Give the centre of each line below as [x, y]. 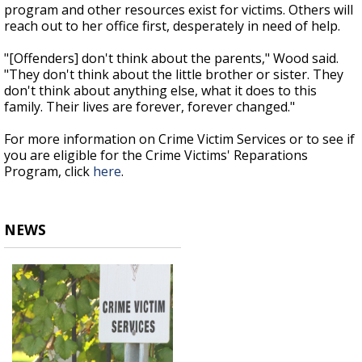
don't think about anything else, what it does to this [160, 91]
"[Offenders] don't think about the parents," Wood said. [171, 59]
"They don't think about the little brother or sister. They [174, 75]
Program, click [48, 172]
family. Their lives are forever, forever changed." [149, 107]
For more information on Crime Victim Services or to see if [179, 139]
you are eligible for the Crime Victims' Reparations [156, 156]
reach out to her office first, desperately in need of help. [172, 26]
